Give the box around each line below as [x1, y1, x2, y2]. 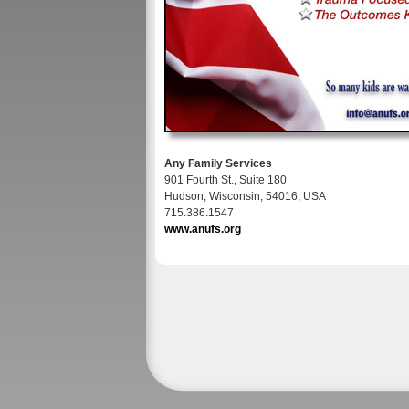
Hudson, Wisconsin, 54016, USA [164, 190, 326, 203]
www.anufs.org [164, 223, 241, 236]
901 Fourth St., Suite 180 [164, 173, 287, 186]
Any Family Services [164, 157, 272, 170]
